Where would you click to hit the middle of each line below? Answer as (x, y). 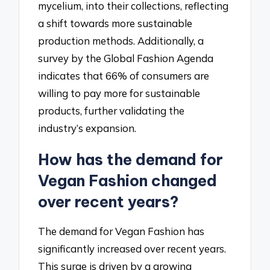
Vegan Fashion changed (128, 181)
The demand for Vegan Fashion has (121, 231)
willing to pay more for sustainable (119, 93)
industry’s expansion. (87, 128)
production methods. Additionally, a (121, 41)
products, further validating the (111, 111)
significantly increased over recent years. (132, 248)
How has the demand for (131, 160)
